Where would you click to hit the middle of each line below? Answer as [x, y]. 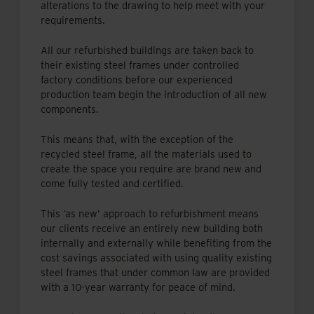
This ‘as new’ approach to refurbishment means [150, 213]
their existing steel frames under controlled [140, 66]
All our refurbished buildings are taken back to [147, 51]
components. [70, 110]
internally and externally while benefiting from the [156, 243]
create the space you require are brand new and [151, 169]
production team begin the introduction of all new [154, 95]
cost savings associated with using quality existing [156, 258]
